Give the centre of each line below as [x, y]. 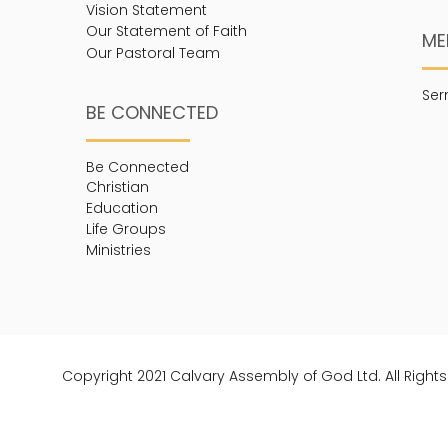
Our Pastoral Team [152, 53]
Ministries [118, 250]
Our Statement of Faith [166, 31]
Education [121, 208]
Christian [117, 187]
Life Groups [125, 229]
